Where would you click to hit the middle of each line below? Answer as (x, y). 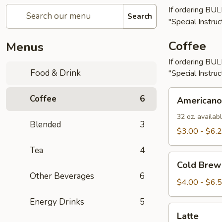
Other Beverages (62, 176)
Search (140, 16)
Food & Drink (55, 73)
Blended (45, 125)
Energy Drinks (57, 202)
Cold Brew (199, 165)
